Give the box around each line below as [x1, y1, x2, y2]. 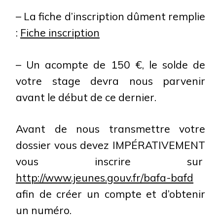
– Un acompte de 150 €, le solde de [16, 58, 205, 71]
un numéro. [16, 204, 72, 217]
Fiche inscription [20, 26, 100, 39]
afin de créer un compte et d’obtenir [16, 187, 205, 200]
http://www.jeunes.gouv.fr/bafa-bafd [16, 171, 193, 184]
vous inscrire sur [16, 155, 205, 168]
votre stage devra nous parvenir [16, 74, 205, 87]
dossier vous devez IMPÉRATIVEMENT [16, 139, 205, 151]
